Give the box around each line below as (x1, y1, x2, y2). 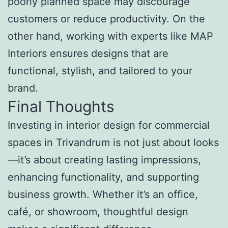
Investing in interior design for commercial (8, 119, 210, 132)
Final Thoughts (8, 97, 115, 116)
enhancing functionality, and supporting (8, 171, 199, 184)
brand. (8, 82, 38, 95)
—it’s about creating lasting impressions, (8, 154, 201, 166)
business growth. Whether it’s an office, (8, 188, 198, 201)
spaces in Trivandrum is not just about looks (8, 136, 219, 149)
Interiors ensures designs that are (8, 47, 168, 60)
